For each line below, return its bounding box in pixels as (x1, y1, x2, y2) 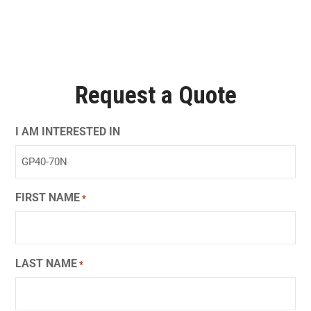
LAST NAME (15, 257, 77, 271)
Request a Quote (74, 81, 237, 110)
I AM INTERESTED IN (15, 125, 120, 139)
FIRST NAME (15, 191, 80, 205)
